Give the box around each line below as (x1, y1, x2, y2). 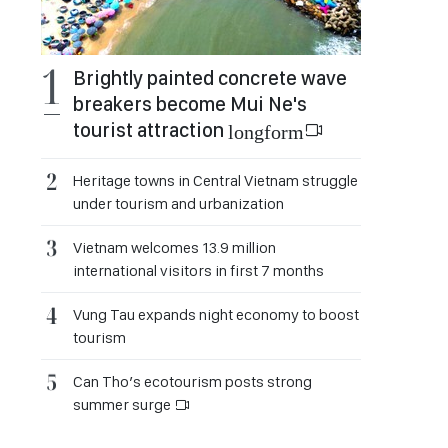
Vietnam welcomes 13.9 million (73, 238, 276, 257)
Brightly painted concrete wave (73, 66, 347, 90)
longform (228, 120, 304, 140)
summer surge (73, 395, 174, 414)
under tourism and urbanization (73, 194, 284, 213)
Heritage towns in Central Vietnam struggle (73, 171, 358, 190)
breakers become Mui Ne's (73, 92, 307, 116)
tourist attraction (73, 118, 228, 142)
